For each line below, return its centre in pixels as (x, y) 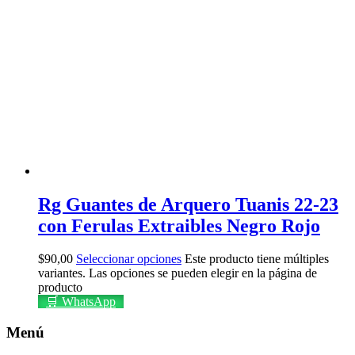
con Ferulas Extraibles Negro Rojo (179, 225)
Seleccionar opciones (129, 259)
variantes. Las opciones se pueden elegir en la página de (177, 273)
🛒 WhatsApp (81, 302)
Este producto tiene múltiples (257, 259)
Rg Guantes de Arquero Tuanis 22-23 (188, 204)
